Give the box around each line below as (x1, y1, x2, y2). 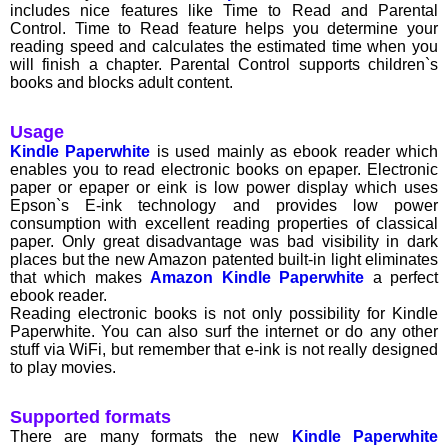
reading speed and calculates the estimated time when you (10, 38, 438, 56)
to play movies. (10, 359, 116, 377)
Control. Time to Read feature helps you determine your (10, 20, 438, 38)
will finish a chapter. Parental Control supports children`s (10, 56, 438, 74)
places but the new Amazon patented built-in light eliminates (10, 251, 438, 269)
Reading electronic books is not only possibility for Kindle (10, 305, 438, 323)
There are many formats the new (10, 428, 292, 446)
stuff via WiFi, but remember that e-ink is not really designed (10, 341, 438, 359)
